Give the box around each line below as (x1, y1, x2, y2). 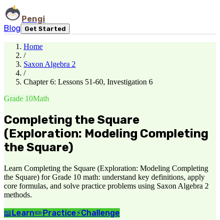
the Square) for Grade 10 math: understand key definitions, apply (4, 172, 205, 181)
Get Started (25, 25, 66, 32)
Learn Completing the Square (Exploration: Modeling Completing (4, 164, 208, 172)
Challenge (81, 208, 120, 218)
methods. (4, 190, 32, 199)
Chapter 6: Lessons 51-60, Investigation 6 (24, 78, 153, 86)
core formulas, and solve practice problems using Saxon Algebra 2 (4, 181, 209, 190)
